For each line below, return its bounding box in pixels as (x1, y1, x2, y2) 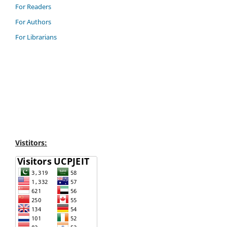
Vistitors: (15, 137, 47, 147)
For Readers (15, 2, 51, 11)
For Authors (15, 17, 51, 26)
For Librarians (15, 32, 57, 42)
